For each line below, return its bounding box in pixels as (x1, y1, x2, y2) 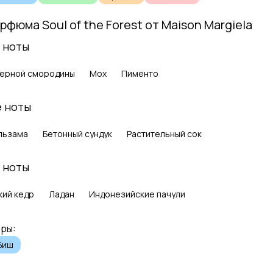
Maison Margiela (161, 16, 253, 33)
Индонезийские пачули (89, 188, 186, 200)
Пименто (121, 68, 159, 79)
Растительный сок (127, 128, 202, 140)
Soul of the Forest (42, 16, 143, 33)
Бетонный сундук (43, 128, 113, 140)
